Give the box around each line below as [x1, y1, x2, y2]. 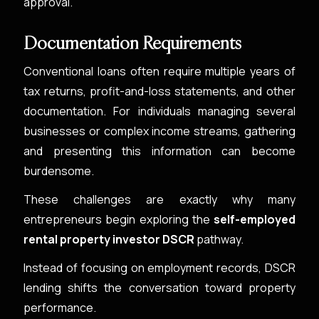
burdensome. [23, 163, 95, 179]
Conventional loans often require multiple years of [23, 63, 296, 79]
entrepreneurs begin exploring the [23, 211, 214, 227]
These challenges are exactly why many [23, 192, 296, 207]
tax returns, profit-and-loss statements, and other [23, 83, 296, 99]
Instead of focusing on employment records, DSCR [23, 260, 296, 276]
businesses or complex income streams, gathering [23, 123, 296, 139]
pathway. [194, 231, 244, 247]
